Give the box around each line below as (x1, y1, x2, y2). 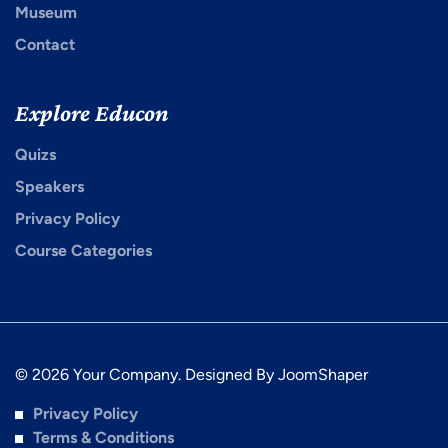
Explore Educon (15, 99, 169, 127)
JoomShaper (278, 365, 368, 385)
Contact (15, 35, 75, 55)
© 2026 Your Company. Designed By (15, 365, 278, 385)
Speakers (15, 177, 84, 197)
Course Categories (15, 241, 152, 261)
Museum (15, 3, 77, 23)
